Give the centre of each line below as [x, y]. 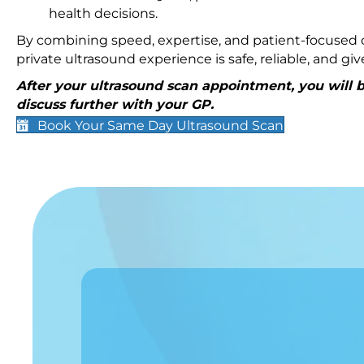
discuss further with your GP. [117, 104]
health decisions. [103, 13]
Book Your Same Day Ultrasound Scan [160, 126]
